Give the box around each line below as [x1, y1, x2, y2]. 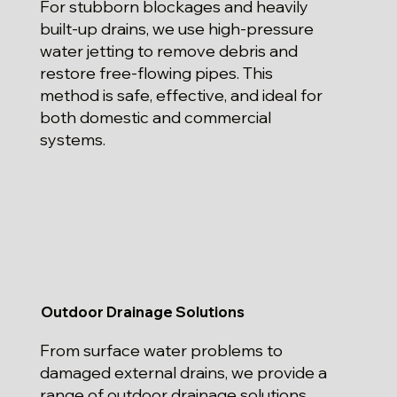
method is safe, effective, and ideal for [40, 84, 323, 105]
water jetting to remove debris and [40, 40, 299, 61]
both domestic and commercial [40, 106, 272, 128]
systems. [40, 128, 106, 150]
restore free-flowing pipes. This [40, 62, 274, 83]
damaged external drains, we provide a [40, 362, 328, 384]
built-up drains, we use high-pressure [40, 18, 315, 39]
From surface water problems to [40, 340, 284, 362]
